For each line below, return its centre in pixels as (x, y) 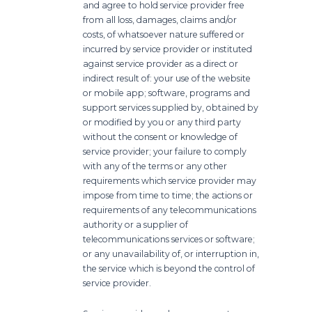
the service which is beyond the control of (169, 268)
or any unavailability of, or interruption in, (171, 253)
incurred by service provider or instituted (168, 49)
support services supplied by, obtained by (171, 107)
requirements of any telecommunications (170, 210)
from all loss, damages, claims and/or (160, 19)
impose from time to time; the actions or (168, 195)
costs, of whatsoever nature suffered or (164, 34)
